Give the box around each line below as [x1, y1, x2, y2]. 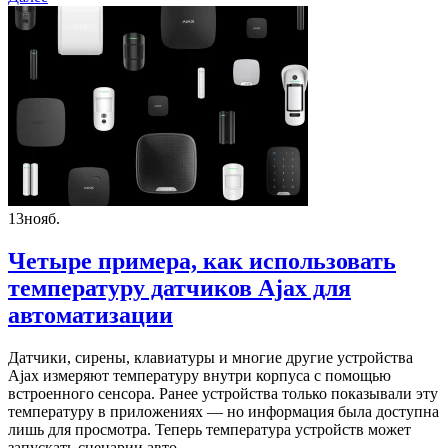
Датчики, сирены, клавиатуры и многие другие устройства [8, 349, 413, 367]
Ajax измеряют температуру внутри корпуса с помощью [8, 367, 391, 385]
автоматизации [8, 302, 173, 329]
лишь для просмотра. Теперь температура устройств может [8, 421, 411, 439]
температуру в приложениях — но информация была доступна [8, 403, 439, 421]
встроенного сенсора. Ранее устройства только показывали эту [8, 385, 438, 403]
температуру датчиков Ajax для [8, 275, 351, 302]
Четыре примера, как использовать [8, 248, 396, 275]
